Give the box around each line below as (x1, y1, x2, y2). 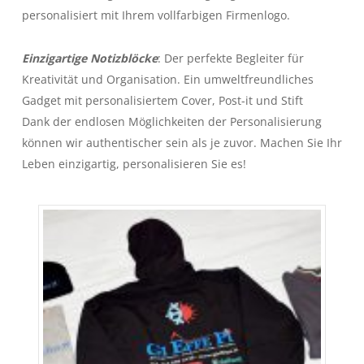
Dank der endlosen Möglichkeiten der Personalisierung (21, 113, 322, 129)
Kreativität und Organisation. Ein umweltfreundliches (21, 71, 314, 87)
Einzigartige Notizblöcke (21, 50, 158, 66)
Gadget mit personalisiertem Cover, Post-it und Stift (21, 92, 303, 108)
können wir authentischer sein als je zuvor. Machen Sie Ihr (21, 134, 342, 150)
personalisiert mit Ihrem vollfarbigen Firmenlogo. (21, 6, 290, 23)
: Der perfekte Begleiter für (157, 50, 304, 66)
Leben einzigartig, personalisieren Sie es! (21, 155, 246, 171)
